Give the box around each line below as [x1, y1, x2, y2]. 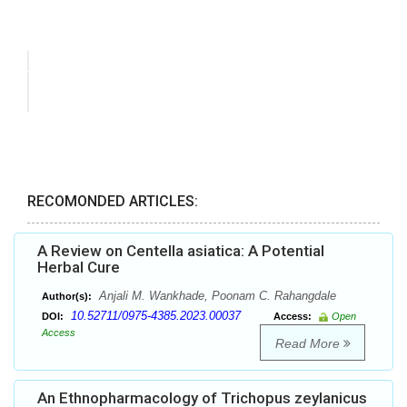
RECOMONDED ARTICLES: [27, 193, 198, 211]
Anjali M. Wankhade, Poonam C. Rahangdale [95, 289, 336, 303]
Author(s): [42, 291, 92, 303]
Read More [274, 336, 343, 352]
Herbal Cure [37, 258, 120, 277]
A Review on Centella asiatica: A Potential [37, 242, 324, 261]
